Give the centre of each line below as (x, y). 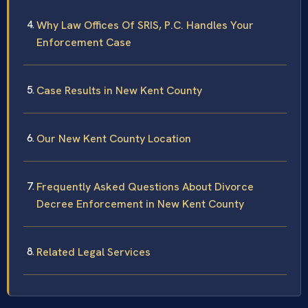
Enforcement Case (84, 43)
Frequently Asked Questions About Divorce (145, 187)
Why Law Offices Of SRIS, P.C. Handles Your (145, 25)
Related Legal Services (93, 252)
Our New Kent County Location (114, 139)
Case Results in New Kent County (119, 91)
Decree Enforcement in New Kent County (140, 204)
